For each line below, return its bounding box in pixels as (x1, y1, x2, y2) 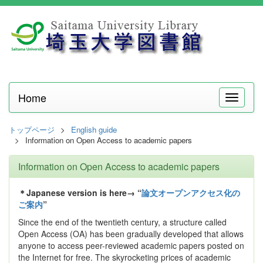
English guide (71, 124, 117, 135)
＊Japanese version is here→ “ (18, 187, 141, 198)
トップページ (9, 124, 55, 135)
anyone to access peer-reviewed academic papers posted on (18, 240, 244, 251)
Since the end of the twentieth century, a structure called (18, 216, 227, 228)
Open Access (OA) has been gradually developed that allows (18, 228, 244, 240)
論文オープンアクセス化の (141, 187, 240, 198)
